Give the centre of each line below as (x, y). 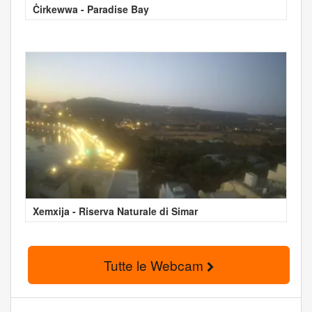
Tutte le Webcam (155, 265)
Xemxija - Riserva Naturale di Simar (115, 211)
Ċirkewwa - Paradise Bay (91, 9)
